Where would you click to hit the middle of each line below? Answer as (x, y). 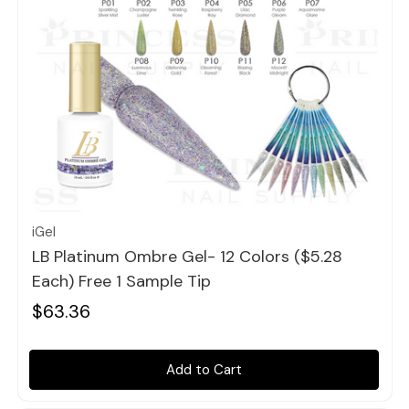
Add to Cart (204, 369)
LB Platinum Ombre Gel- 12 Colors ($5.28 (187, 257)
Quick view (204, 183)
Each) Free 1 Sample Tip (121, 282)
